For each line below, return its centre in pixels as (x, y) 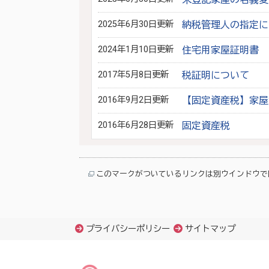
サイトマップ (210, 229)
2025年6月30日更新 (135, 24)
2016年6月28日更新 (135, 125)
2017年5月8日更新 (133, 75)
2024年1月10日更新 (135, 50)
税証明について (215, 75)
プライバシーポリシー (128, 229)
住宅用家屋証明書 (220, 50)
